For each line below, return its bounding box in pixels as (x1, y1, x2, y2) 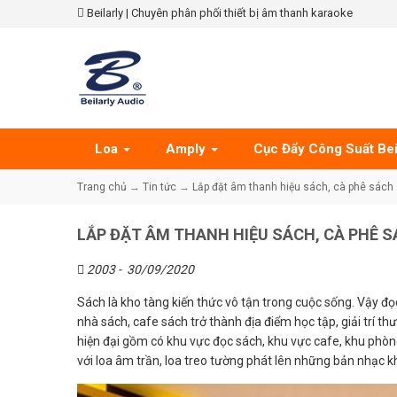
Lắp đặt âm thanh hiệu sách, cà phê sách (192, 181, 393, 193)
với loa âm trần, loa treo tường (77, 354, 244, 368)
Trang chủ (77, 181, 127, 193)
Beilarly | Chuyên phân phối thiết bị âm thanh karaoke (84, 6, 353, 19)
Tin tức (143, 181, 176, 193)
